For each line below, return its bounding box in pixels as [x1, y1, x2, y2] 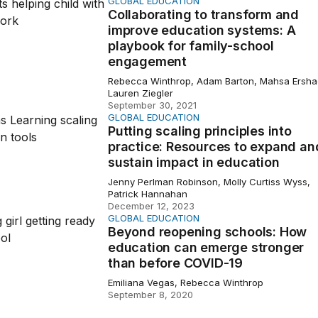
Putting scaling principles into [107, 124, 292, 138]
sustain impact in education [107, 155, 280, 170]
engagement [107, 54, 187, 69]
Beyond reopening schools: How [107, 224, 307, 239]
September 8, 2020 [107, 289, 193, 300]
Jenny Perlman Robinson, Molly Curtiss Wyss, [107, 176, 310, 187]
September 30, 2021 [107, 99, 197, 111]
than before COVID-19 [107, 256, 243, 270]
